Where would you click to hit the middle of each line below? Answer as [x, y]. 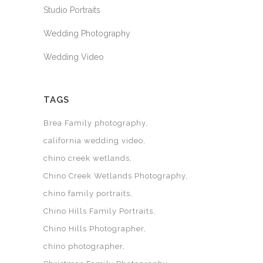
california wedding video [93, 141]
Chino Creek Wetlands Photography [114, 176]
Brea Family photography [95, 123]
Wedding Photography [87, 33]
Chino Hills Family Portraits [98, 211]
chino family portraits [87, 193]
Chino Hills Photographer [94, 229]
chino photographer [83, 246]
